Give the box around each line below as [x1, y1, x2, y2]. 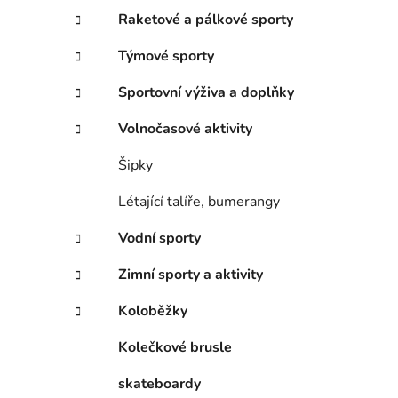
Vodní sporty [118, 228, 201, 249]
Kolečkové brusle [118, 338, 232, 358]
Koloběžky [118, 301, 187, 322]
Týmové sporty [118, 46, 214, 67]
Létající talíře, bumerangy [118, 192, 280, 212]
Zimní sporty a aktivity [118, 265, 263, 285]
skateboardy [118, 374, 201, 394]
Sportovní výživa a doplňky [118, 83, 294, 103]
